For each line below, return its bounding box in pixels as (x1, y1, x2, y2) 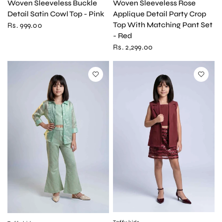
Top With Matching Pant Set (113, 20, 213, 29)
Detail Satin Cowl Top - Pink (7, 9, 104, 18)
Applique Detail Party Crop (113, 9, 206, 18)
